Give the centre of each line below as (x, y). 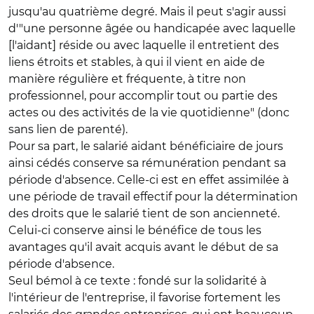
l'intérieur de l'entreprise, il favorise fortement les (144, 298)
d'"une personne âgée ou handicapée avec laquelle (152, 28)
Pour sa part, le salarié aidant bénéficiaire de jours (146, 146)
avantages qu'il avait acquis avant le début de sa (143, 247)
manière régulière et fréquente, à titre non (127, 79)
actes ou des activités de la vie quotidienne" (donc (149, 112)
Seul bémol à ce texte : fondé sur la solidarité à (137, 281)
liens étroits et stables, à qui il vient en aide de (137, 62)
